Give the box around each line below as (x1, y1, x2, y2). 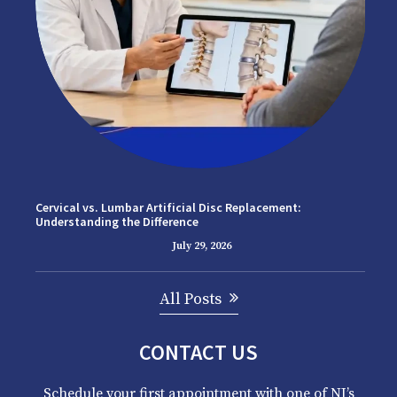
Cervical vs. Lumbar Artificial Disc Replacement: (35, 199, 301, 215)
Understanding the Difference (35, 214, 198, 230)
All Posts (159, 289, 222, 309)
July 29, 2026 (172, 239, 231, 253)
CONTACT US (139, 339, 258, 366)
